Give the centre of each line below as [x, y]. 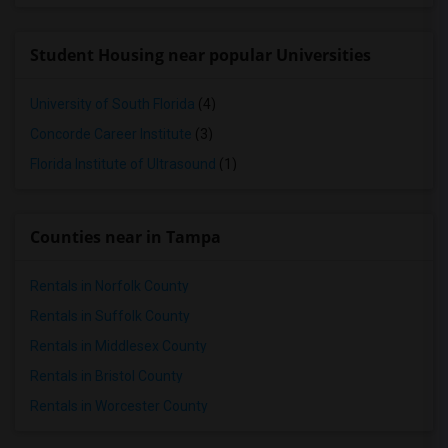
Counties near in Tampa [125, 237]
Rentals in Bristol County [106, 376]
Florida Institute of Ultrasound [123, 164]
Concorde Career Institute [111, 134]
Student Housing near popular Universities [200, 55]
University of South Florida [112, 104]
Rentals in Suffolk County [110, 316]
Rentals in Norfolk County [109, 286]
